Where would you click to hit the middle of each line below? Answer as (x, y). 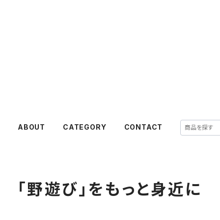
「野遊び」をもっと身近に (110, 189)
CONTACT (143, 127)
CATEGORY (85, 127)
